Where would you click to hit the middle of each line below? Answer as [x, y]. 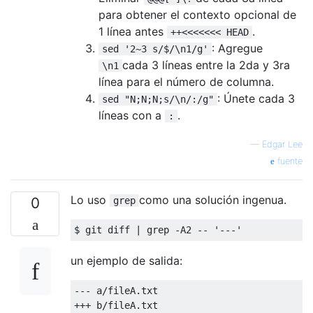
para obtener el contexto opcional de [197, 14]
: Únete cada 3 [256, 98]
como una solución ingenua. [213, 199]
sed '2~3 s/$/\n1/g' [155, 49]
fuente [289, 161]
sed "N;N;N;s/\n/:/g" [158, 99]
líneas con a [132, 115]
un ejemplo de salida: [126, 260]
